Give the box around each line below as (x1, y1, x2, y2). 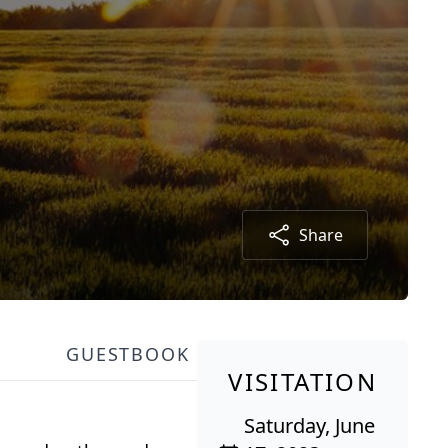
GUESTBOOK (66, 342, 190, 367)
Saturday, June (244, 412, 376, 440)
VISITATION (228, 365, 378, 399)
